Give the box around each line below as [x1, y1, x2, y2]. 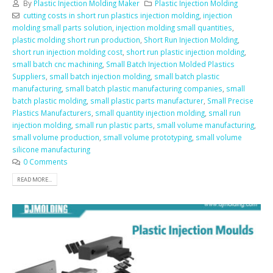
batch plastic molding [12, 96, 87, 106]
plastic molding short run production [12, 35, 140, 45]
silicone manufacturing [12, 144, 90, 155]
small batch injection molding [49, 71, 151, 82]
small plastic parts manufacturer [90, 96, 204, 106]
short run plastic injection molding [126, 47, 244, 57]
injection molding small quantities [116, 23, 232, 33]
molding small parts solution [12, 23, 112, 33]
